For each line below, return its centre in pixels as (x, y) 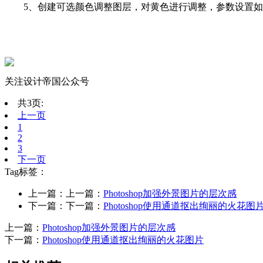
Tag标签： (26, 171)
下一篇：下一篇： (66, 205)
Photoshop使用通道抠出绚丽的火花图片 (123, 240)
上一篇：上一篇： (66, 193)
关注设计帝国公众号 (47, 81)
